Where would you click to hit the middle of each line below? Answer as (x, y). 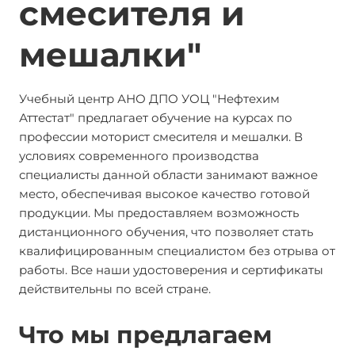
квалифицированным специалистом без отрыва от (177, 251)
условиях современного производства (139, 156)
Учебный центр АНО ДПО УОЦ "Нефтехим (149, 99)
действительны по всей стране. (118, 289)
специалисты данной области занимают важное (168, 175)
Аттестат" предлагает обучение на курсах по (156, 118)
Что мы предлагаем (145, 335)
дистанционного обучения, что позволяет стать (166, 232)
